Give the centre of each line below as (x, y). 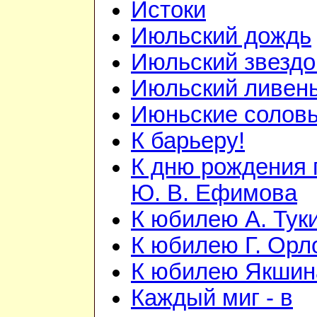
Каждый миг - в (212, 298)
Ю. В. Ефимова (214, 194)
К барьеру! (188, 141)
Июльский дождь (221, 36)
